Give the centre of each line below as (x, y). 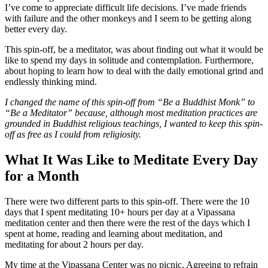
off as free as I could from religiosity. (73, 134)
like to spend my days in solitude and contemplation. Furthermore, (129, 60)
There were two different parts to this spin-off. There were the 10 (127, 201)
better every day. (36, 29)
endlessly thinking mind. (51, 81)
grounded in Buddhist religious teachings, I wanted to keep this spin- (134, 123)
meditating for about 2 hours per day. (74, 244)
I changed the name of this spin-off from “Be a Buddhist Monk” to (130, 102)
